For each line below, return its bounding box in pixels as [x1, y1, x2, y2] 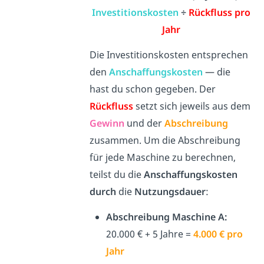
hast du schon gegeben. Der [90, 82, 216, 96]
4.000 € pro [193, 227, 243, 241]
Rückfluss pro [188, 6, 250, 19]
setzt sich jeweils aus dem [133, 100, 251, 113]
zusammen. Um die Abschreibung [90, 134, 241, 147]
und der [124, 117, 165, 130]
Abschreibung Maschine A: [106, 210, 227, 224]
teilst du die [90, 168, 144, 181]
